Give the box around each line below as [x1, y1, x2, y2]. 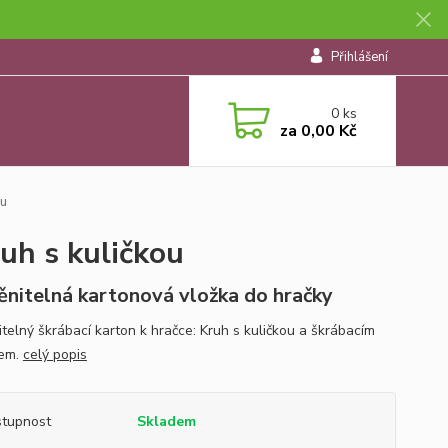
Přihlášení [330, 48, 388, 66]
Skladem [136, 412, 196, 431]
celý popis [22, 345, 87, 364]
